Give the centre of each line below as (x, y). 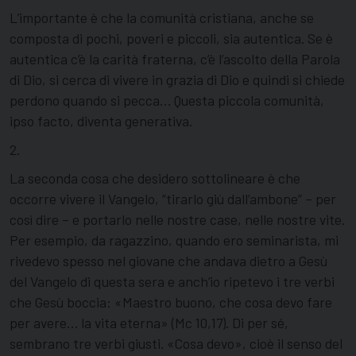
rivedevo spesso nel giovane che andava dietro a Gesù (168, 261)
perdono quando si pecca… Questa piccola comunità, (167, 101)
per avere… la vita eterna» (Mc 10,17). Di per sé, (149, 323)
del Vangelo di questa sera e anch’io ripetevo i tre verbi (172, 282)
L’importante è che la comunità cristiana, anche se (162, 18)
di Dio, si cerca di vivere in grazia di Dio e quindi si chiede (177, 80)
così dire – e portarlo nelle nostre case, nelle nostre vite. (177, 220)
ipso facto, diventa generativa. (101, 121)
